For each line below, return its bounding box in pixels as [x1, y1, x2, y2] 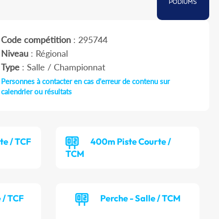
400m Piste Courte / [90, 136, 172, 148]
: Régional [28, 48, 68, 59]
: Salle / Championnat [19, 62, 105, 73]
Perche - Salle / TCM [100, 193, 180, 204]
